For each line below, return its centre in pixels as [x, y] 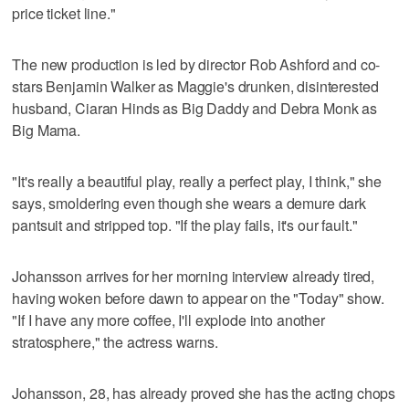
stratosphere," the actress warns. [115, 341]
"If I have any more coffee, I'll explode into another [168, 320]
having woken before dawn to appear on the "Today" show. [198, 298]
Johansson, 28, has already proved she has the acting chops [204, 393]
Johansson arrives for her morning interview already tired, [194, 276]
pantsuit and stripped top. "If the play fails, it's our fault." [185, 225]
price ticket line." [64, 13]
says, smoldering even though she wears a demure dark [189, 203]
